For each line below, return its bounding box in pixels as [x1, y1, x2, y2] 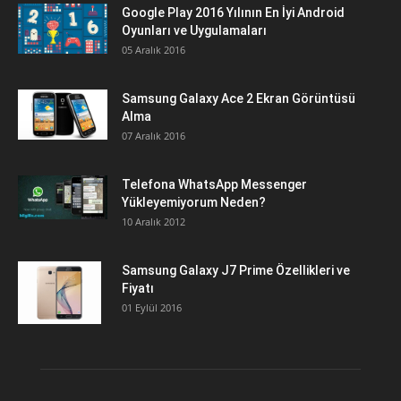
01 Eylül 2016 [122, 301, 182, 314]
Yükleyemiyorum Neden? [122, 195, 266, 209]
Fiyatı [122, 281, 154, 295]
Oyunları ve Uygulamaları [122, 23, 267, 38]
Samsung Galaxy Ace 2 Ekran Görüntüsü [122, 91, 355, 106]
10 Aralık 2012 [122, 215, 185, 228]
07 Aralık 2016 [122, 129, 185, 142]
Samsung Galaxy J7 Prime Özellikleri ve [122, 263, 350, 277]
